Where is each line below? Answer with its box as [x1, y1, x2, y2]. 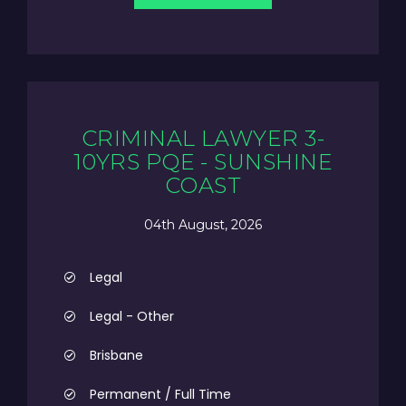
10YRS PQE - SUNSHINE [72, 149, 333, 175]
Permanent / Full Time [90, 385, 231, 403]
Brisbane [90, 346, 143, 364]
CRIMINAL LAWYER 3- [81, 125, 325, 151]
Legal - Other [90, 307, 174, 325]
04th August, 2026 [144, 216, 262, 233]
